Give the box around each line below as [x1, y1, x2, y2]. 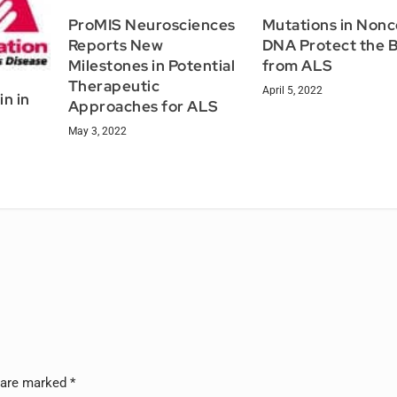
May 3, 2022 [67, 125, 127, 138]
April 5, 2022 [261, 84, 323, 97]
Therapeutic [67, 76, 160, 97]
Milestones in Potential [67, 56, 236, 76]
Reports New [67, 35, 164, 56]
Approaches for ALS [67, 97, 219, 117]
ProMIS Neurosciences [67, 15, 236, 35]
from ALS [261, 56, 333, 76]
